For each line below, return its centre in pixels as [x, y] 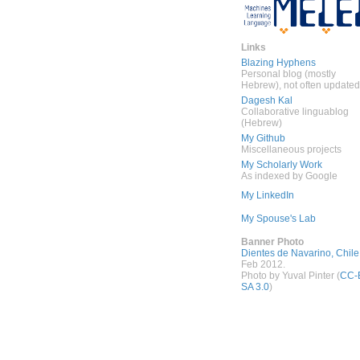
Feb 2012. [263, 264]
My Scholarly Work [281, 165]
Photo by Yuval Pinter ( [290, 276]
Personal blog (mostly [288, 74]
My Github [263, 138]
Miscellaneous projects [291, 149]
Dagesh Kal [266, 100]
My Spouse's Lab [278, 219]
